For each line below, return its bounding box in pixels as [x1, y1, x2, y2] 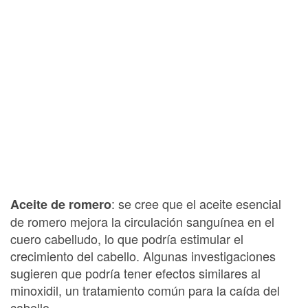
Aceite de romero [10, 195, 111, 213]
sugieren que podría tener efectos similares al [10, 264, 261, 282]
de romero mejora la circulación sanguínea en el [10, 212, 274, 230]
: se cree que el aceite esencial [111, 195, 281, 212]
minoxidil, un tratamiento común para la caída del [10, 281, 280, 299]
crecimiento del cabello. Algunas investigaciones [10, 247, 276, 265]
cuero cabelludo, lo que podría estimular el [10, 230, 243, 247]
